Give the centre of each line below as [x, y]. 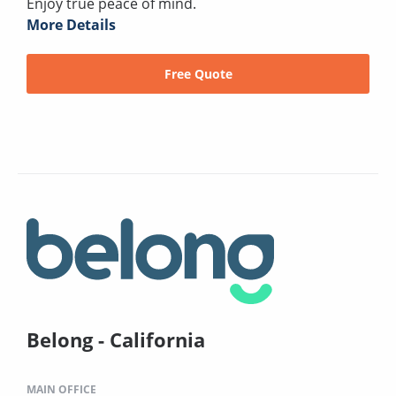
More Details [71, 25]
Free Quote [198, 74]
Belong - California [116, 340]
